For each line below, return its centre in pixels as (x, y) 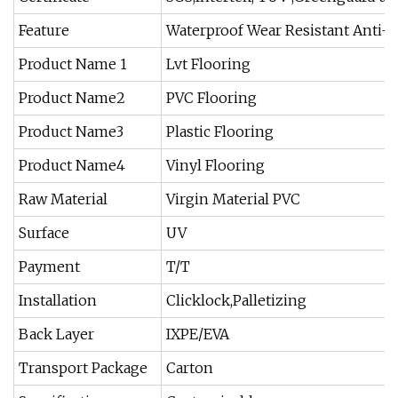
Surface (44, 232)
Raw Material (63, 199)
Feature (44, 30)
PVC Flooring (211, 97)
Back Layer (56, 334)
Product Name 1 (73, 64)
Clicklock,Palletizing (236, 300)
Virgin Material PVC (233, 199)
